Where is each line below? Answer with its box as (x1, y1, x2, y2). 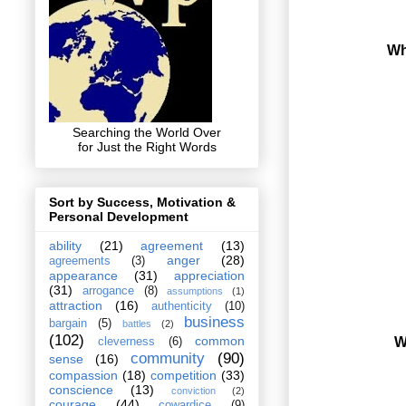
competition (150, 368, 217, 383)
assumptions (167, 285, 224, 297)
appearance (49, 268, 118, 284)
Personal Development (49, 209, 188, 225)
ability (49, 238, 82, 254)
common (195, 333, 246, 349)
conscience (49, 382, 113, 398)
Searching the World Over (72, 124, 221, 140)
